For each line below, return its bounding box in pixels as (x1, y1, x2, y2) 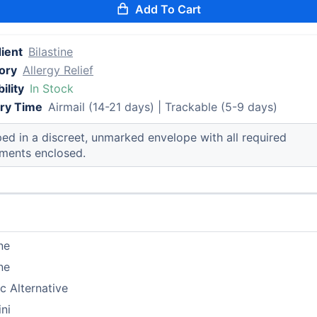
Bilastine (28, 45, 74, 59)
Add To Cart (135, 2, 202, 16)
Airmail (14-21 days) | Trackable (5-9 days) (48, 100, 278, 114)
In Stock (30, 81, 74, 96)
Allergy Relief (23, 63, 94, 77)
